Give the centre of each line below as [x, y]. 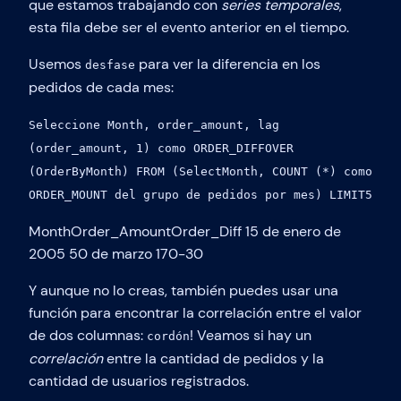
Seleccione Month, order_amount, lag [154, 124]
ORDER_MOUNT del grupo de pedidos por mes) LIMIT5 [200, 194]
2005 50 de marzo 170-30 [116, 253]
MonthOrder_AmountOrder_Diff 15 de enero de [185, 231]
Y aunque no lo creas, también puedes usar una [183, 290]
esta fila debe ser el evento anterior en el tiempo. [189, 27]
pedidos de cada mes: [101, 87]
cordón [168, 336]
